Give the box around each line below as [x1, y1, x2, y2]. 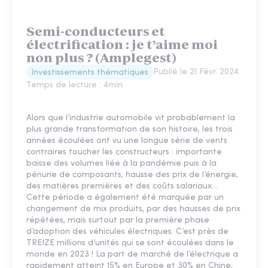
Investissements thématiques [31, 68, 148, 78]
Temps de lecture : [26, 81, 103, 90]
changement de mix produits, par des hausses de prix [26, 205, 240, 214]
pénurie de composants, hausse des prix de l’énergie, [26, 170, 238, 180]
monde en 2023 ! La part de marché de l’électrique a [26, 250, 238, 260]
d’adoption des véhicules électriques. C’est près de [26, 227, 229, 237]
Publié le [153, 68, 190, 77]
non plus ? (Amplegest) [26, 50, 176, 66]
